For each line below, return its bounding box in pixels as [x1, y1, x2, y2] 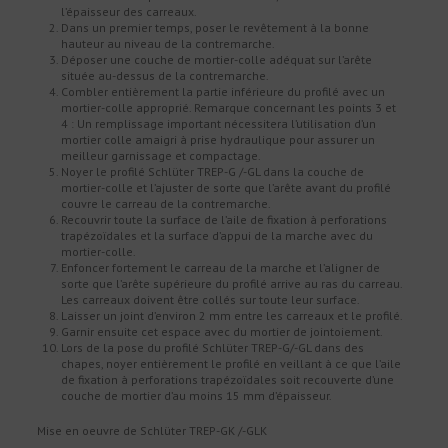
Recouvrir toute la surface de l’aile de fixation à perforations [61, 212, 388, 228]
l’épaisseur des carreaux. [61, 4, 198, 20]
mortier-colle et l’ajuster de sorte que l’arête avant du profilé [61, 180, 392, 196]
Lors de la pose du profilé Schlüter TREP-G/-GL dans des [61, 340, 365, 356]
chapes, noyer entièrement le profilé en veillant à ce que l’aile [61, 356, 402, 372]
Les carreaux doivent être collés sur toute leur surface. [61, 292, 361, 308]
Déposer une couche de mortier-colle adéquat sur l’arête [61, 52, 373, 68]
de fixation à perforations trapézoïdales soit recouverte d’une [61, 372, 395, 388]
